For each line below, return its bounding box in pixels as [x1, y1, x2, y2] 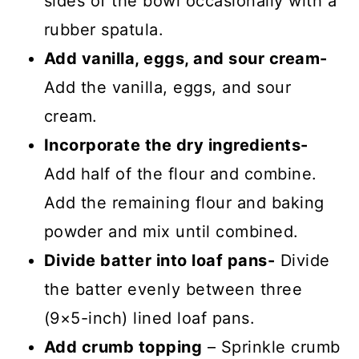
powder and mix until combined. [43, 221, 299, 241]
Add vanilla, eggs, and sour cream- [43, 48, 328, 68]
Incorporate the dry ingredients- [43, 135, 309, 155]
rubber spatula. [43, 19, 164, 39]
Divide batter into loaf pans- [43, 250, 276, 270]
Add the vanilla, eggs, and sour [43, 77, 292, 97]
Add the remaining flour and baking [43, 192, 325, 212]
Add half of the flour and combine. [43, 163, 317, 184]
